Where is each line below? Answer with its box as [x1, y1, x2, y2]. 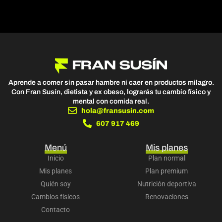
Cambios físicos [31, 193, 80, 201]
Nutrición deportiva [137, 180, 196, 188]
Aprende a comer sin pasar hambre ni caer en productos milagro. [8, 79, 214, 87]
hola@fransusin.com [81, 107, 155, 115]
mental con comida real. [73, 98, 149, 106]
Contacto [41, 206, 70, 214]
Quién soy [40, 180, 71, 188]
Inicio [47, 154, 64, 163]
